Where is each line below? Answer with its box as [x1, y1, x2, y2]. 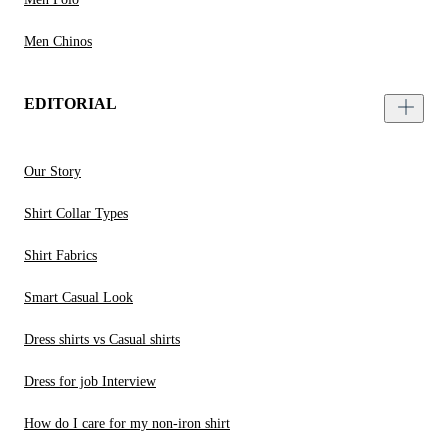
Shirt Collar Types [24, 206, 128, 222]
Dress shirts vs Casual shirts [24, 332, 180, 348]
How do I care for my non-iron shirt [24, 416, 230, 432]
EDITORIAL [24, 95, 117, 113]
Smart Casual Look [24, 290, 133, 306]
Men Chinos [24, 34, 92, 50]
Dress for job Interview [24, 374, 156, 390]
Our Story [24, 164, 81, 180]
